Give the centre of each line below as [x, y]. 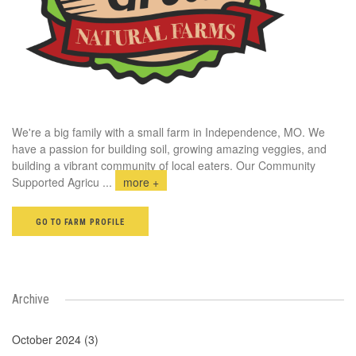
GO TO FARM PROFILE [80, 222]
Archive [31, 299]
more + [141, 182]
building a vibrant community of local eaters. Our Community [164, 165]
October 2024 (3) [55, 339]
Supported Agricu [56, 182]
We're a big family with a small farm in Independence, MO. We [168, 132]
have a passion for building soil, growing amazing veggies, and [169, 149]
